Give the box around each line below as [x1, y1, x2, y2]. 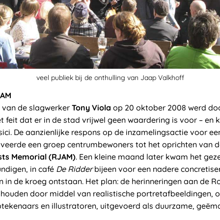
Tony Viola [72, 102, 111, 112]
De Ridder [56, 164, 92, 174]
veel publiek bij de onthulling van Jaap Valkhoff [36, 73, 184, 82]
